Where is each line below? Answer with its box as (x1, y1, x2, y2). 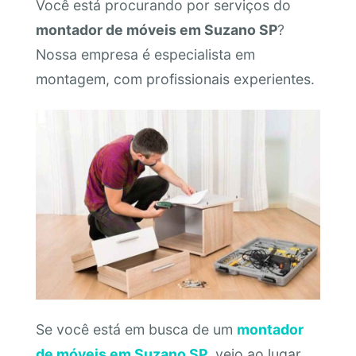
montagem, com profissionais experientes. (35, 71, 315, 88)
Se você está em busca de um (35, 321, 237, 339)
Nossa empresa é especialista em (35, 46, 255, 64)
